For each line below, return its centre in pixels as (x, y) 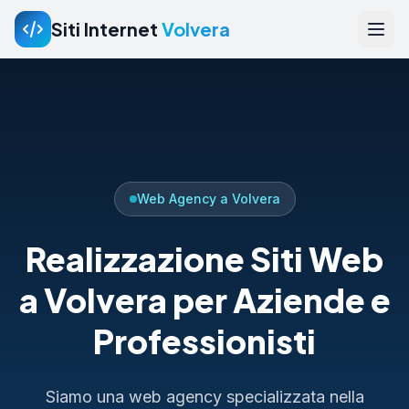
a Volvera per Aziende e (204, 300)
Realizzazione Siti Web (204, 259)
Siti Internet (106, 29)
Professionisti (204, 341)
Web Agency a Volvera (208, 199)
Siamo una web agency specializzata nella (204, 397)
